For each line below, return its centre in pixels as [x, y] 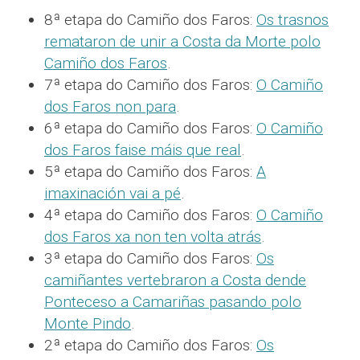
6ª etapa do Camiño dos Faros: [150, 129]
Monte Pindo [88, 324]
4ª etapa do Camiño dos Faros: [150, 215]
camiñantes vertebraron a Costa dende [175, 280]
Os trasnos [292, 20]
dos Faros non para [110, 107]
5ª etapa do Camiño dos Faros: [150, 172]
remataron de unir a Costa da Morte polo [182, 42]
